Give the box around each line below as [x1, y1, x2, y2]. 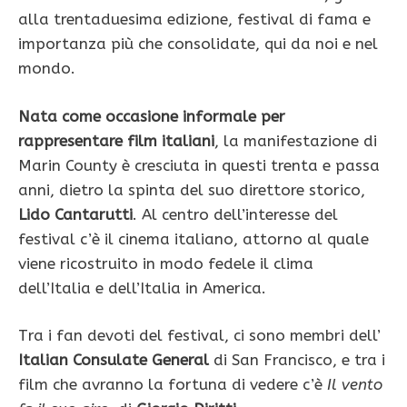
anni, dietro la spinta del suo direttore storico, [18, 180, 365, 199]
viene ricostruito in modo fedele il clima [18, 253, 313, 273]
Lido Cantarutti [18, 204, 133, 223]
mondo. [18, 59, 75, 78]
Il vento [327, 375, 382, 394]
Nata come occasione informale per [18, 106, 285, 125]
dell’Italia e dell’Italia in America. [18, 278, 266, 297]
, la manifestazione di [214, 131, 377, 150]
